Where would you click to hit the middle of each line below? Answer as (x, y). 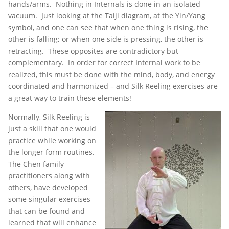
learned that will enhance (52, 222)
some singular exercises (49, 199)
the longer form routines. (52, 152)
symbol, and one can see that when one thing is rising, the (108, 27)
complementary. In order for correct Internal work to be (104, 62)
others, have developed (48, 187)
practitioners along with (49, 175)
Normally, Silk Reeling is (49, 117)
